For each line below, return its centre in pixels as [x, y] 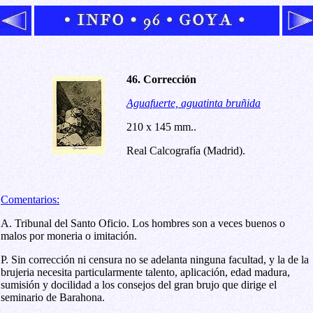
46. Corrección [161, 79]
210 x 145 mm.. [161, 127]
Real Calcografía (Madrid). [186, 151]
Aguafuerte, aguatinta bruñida [194, 103]
